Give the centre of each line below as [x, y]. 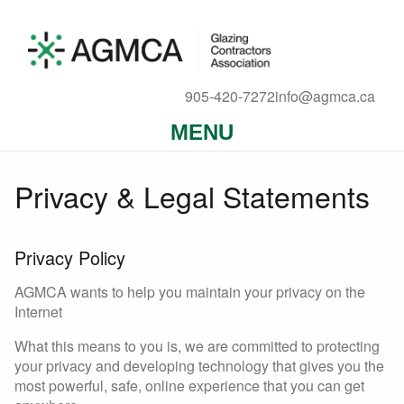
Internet [38, 312]
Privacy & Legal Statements [192, 196]
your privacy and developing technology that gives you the [199, 366]
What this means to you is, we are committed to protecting [197, 346]
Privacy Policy [70, 258]
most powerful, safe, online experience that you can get [189, 386]
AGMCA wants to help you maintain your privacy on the [190, 292]
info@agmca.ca [325, 96]
